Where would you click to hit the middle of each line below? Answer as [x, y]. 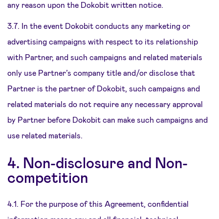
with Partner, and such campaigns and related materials [105, 57]
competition [48, 177]
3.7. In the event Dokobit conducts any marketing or [99, 26]
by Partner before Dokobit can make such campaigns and [108, 120]
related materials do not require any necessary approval [105, 104]
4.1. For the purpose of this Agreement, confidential [98, 204]
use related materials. [45, 135]
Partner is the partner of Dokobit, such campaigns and [104, 88]
